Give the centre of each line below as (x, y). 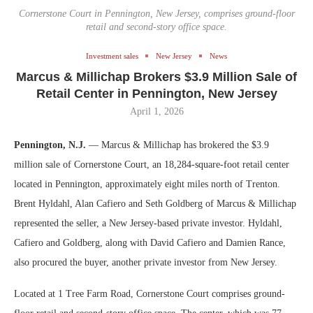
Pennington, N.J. (50, 145)
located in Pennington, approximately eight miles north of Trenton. (147, 184)
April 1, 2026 (156, 111)
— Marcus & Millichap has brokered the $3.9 (177, 145)
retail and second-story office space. (156, 27)
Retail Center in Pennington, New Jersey (156, 93)
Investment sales (112, 56)
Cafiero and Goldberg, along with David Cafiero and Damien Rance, (150, 242)
